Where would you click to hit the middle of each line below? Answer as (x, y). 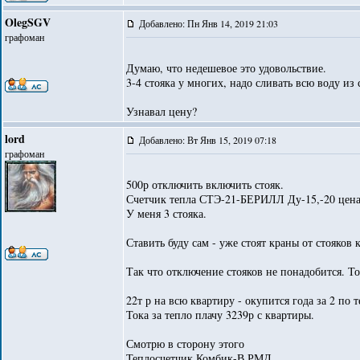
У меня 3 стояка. (166, 213)
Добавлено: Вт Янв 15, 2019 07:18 (209, 140)
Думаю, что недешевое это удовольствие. (226, 68)
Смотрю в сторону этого (185, 344)
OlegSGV (28, 22)
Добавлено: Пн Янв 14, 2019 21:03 (210, 23)
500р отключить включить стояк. (205, 184)
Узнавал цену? (162, 111)
